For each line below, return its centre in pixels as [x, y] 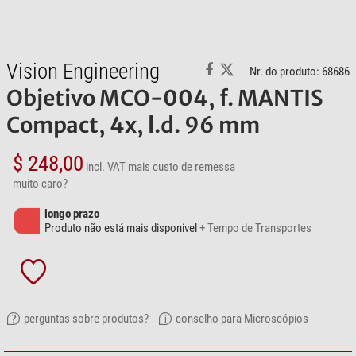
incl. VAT [106, 166]
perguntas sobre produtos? [86, 318]
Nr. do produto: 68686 [300, 71]
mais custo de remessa [182, 166]
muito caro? [40, 183]
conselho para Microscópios [242, 318]
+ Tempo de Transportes [255, 228]
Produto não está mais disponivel [122, 228]
